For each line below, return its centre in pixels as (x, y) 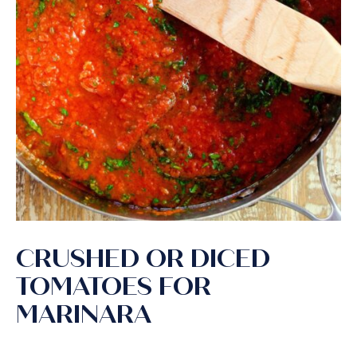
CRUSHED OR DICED (143, 259)
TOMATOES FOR (114, 286)
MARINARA (84, 314)
